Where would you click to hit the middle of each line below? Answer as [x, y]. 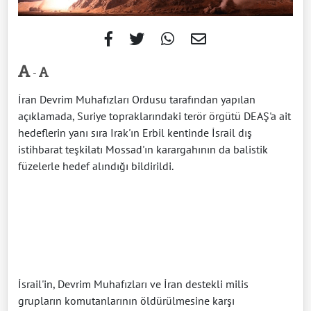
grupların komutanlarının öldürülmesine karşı [126, 301]
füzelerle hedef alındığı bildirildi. [96, 166]
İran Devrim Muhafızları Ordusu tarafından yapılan [137, 99]
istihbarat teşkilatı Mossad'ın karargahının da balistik [143, 149]
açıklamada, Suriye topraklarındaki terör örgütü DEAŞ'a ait [154, 116]
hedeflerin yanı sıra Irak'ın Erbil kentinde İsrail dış [135, 133]
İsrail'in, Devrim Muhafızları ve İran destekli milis [133, 284]
